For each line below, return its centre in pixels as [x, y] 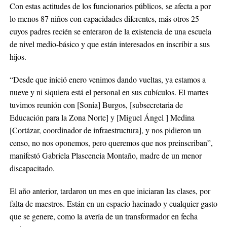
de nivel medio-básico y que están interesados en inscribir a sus [109, 44]
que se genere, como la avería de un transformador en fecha [103, 216]
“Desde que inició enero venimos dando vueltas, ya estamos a [107, 79]
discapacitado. [32, 168]
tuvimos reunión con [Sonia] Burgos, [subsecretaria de [96, 105]
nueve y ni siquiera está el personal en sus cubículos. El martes [109, 92]
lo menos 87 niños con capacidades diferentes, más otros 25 [104, 18]
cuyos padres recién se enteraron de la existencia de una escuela [110, 31]
